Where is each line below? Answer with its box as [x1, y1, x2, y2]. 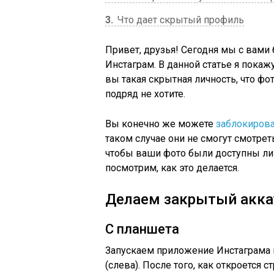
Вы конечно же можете [105, 118, 216, 130]
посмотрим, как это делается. [105, 162, 239, 174]
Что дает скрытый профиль [115, 14, 244, 26]
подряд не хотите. [105, 88, 185, 100]
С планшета [105, 221, 179, 237]
